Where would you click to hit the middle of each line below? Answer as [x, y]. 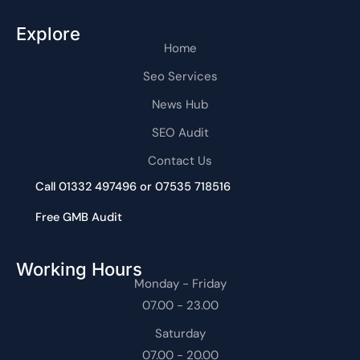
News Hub [180, 104]
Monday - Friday [180, 283]
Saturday [180, 333]
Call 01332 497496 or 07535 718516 [133, 186]
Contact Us [180, 160]
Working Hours [79, 269]
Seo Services [180, 76]
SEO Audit [180, 132]
